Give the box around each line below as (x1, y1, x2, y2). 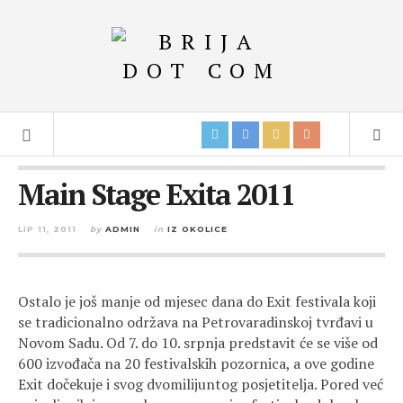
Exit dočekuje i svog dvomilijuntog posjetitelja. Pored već (18, 374, 383, 394)
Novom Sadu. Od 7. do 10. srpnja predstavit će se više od (18, 333, 378, 353)
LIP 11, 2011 (18, 224, 76, 234)
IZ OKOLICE (167, 224, 228, 234)
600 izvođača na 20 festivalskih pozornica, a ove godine (18, 354, 374, 373)
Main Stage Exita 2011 (18, 175, 294, 213)
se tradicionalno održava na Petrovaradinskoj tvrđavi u (18, 312, 373, 332)
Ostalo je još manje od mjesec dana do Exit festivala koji (18, 291, 376, 311)
